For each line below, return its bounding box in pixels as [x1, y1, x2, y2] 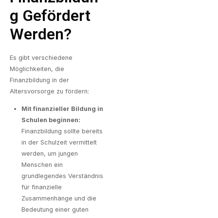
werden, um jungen [21, 149, 78, 157]
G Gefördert [10, 6, 91, 25]
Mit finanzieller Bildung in [21, 105, 103, 112]
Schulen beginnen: [21, 116, 80, 124]
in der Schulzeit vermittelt [21, 138, 97, 146]
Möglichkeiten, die [10, 65, 64, 73]
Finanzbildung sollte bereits [21, 127, 103, 135]
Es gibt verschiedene [10, 54, 73, 61]
